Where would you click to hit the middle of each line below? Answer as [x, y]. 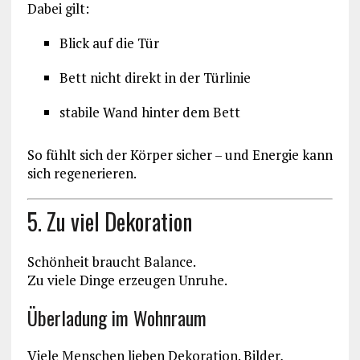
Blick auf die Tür [109, 43]
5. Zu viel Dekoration [109, 221]
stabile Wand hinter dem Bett [149, 112]
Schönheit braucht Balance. [111, 261]
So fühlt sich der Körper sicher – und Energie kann [180, 155]
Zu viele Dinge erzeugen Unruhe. [127, 280]
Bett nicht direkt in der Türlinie [155, 78]
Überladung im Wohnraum [117, 317]
